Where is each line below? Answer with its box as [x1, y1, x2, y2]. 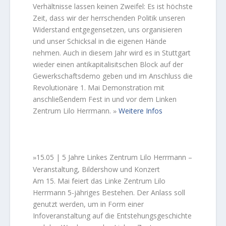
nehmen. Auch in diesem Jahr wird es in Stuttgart [33, 48, 191, 58]
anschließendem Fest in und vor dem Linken [33, 94, 177, 104]
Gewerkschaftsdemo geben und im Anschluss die [33, 71, 193, 81]
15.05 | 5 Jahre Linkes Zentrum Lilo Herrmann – [36, 152, 193, 162]
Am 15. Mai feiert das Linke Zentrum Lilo [33, 176, 166, 186]
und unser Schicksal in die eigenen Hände [33, 36, 167, 46]
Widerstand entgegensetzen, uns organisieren [33, 25, 183, 35]
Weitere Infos [119, 106, 163, 116]
